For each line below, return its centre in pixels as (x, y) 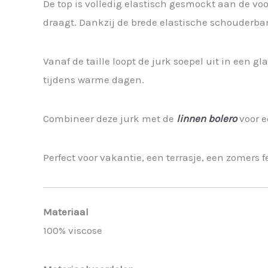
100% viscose (73, 231)
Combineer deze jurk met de (110, 118)
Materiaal (66, 212)
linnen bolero (207, 118)
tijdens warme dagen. (94, 79)
